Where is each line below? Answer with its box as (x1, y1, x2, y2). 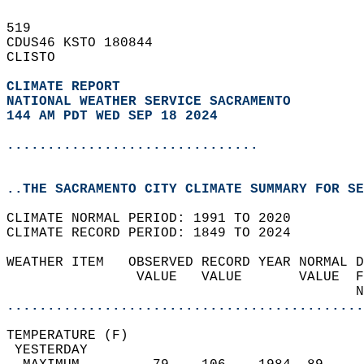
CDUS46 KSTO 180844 (6, 36, 169, 50)
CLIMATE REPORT (6, 80, 128, 94)
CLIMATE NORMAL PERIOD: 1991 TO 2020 (6, 211, 307, 226)
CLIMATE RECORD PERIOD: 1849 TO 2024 (6, 226, 307, 240)
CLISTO (6, 50, 71, 65)
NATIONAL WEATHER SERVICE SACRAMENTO (6, 94, 291, 109)
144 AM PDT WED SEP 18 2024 (6, 109, 218, 123)
